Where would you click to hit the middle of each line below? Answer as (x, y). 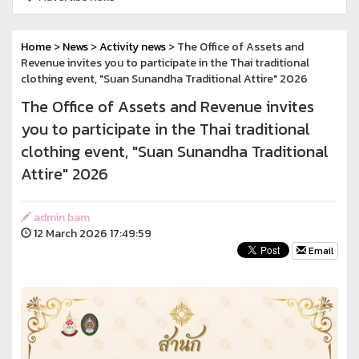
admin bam (61, 217)
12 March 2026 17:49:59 (91, 233)
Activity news (133, 46)
